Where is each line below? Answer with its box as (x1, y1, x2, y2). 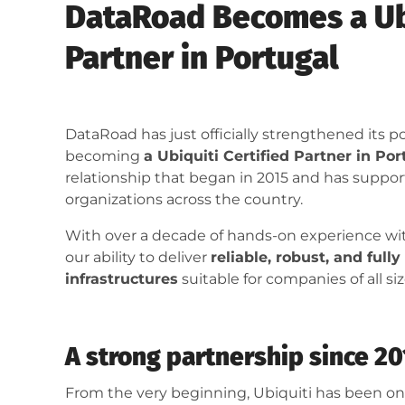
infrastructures (65, 270, 178, 288)
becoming (65, 147, 144, 165)
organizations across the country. (65, 191, 303, 209)
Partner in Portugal (65, 39, 339, 78)
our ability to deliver (65, 249, 211, 267)
